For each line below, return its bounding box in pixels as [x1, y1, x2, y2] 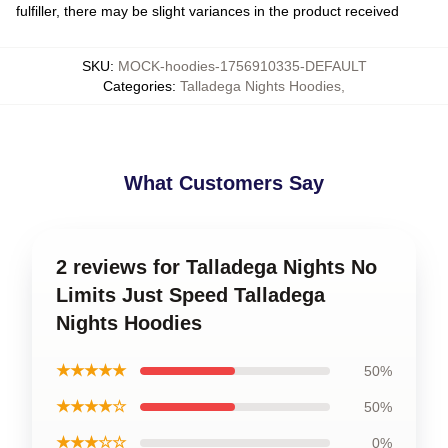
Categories [103, 78, 172, 94]
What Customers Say [124, 172, 324, 194]
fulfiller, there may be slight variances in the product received [16, 3, 399, 19]
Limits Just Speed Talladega [56, 284, 325, 306]
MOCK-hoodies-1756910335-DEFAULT [117, 58, 367, 74]
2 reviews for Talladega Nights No [56, 256, 377, 278]
